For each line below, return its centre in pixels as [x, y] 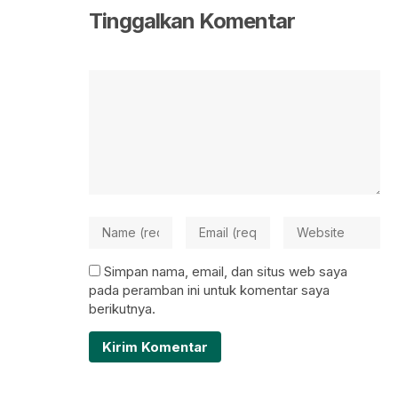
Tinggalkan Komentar [192, 21]
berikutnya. [122, 309]
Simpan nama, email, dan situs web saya [226, 272]
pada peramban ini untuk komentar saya [209, 291]
